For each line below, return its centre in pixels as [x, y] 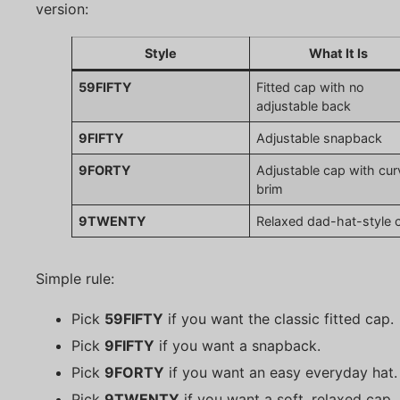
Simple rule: [75, 279]
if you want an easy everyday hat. [281, 372]
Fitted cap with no [311, 87]
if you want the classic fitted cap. [279, 318]
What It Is [338, 54]
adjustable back [304, 106]
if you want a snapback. [237, 345]
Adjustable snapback [320, 138]
